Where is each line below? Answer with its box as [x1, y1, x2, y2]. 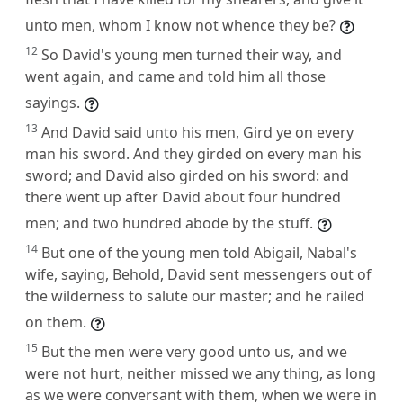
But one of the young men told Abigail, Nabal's [41, 242, 357, 263]
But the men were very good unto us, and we [41, 341, 347, 362]
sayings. [25, 92, 80, 112]
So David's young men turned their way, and [41, 44, 342, 65]
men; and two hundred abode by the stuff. [25, 212, 313, 233]
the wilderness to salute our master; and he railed [25, 285, 364, 306]
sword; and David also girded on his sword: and [25, 165, 349, 185]
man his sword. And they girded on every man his [25, 143, 362, 164]
